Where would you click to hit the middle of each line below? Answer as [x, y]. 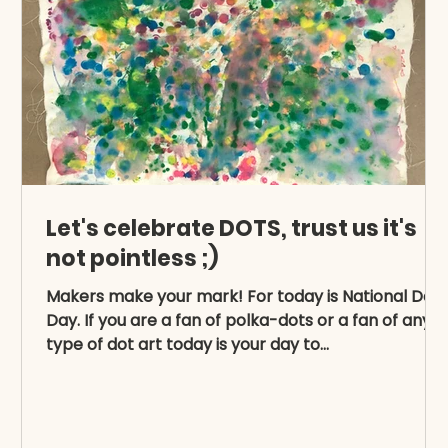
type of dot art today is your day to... [187, 344]
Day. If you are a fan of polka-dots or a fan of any [238, 320]
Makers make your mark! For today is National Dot [243, 296]
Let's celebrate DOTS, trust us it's [231, 228]
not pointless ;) [132, 258]
